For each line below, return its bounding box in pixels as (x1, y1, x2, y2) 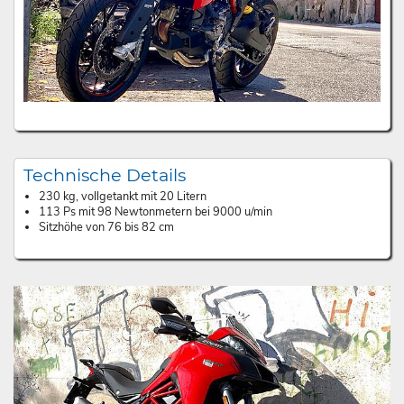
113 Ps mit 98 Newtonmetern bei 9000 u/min (39, 204, 273, 221)
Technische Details (23, 163, 186, 186)
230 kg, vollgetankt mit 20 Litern (39, 188, 207, 206)
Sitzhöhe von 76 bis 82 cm (39, 219, 175, 236)
